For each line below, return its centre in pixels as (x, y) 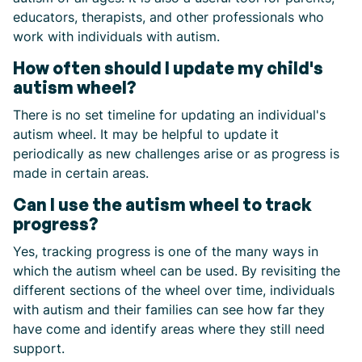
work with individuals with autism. (116, 36)
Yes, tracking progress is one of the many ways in (166, 251)
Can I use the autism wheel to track (162, 204)
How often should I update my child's (168, 68)
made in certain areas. (81, 173)
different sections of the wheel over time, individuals (174, 290)
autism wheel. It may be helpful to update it (146, 134)
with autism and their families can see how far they (169, 309)
